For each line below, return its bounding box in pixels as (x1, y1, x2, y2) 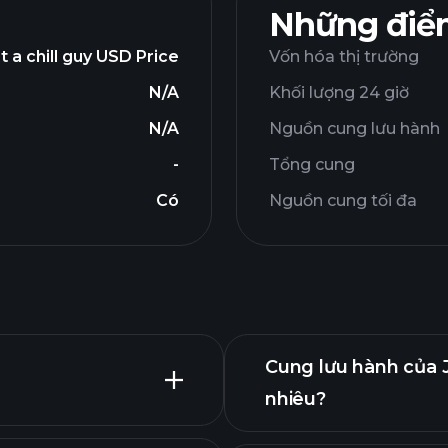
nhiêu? (265, 388, 326, 410)
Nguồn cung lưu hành (269, 119, 440, 138)
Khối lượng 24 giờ (269, 83, 409, 102)
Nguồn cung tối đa (269, 191, 417, 210)
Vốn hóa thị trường (269, 47, 419, 66)
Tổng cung (269, 155, 355, 174)
